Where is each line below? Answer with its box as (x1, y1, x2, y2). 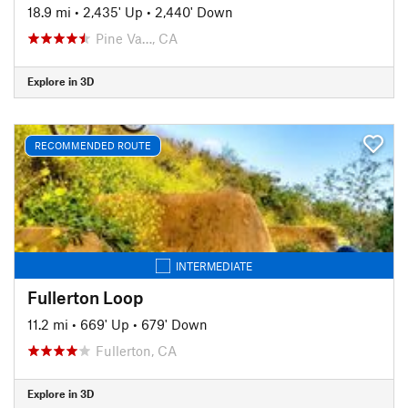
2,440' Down (155, 3, 233, 20)
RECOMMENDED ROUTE (35, 139, 151, 151)
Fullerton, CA (96, 342, 177, 359)
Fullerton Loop (27, 286, 143, 308)
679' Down (141, 315, 208, 332)
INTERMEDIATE (176, 259, 252, 272)
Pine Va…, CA (96, 29, 178, 46)
